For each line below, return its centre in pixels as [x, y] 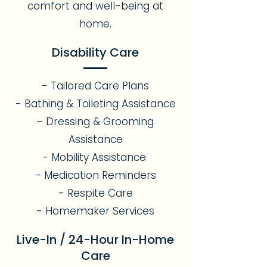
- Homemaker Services [95, 211]
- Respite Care [95, 193]
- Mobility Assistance [95, 157]
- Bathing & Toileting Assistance [95, 104]
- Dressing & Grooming [95, 122]
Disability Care [95, 52]
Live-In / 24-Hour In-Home [95, 240]
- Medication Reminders [95, 175]
